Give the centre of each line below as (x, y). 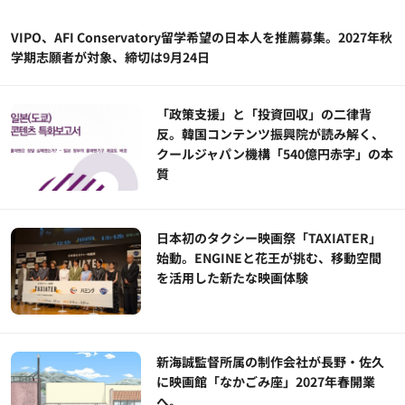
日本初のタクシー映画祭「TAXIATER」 (269, 238)
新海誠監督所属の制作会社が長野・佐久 (271, 362)
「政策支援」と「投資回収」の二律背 (264, 114)
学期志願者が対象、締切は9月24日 (110, 57)
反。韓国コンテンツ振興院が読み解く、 (271, 134)
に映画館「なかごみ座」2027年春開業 (266, 382)
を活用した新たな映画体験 (233, 278)
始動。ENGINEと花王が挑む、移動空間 (269, 258)
